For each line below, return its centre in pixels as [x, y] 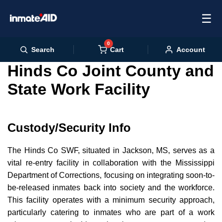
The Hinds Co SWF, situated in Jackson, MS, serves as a [111, 150]
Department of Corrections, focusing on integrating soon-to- [111, 175]
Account [191, 50]
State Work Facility [79, 89]
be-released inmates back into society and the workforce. [111, 188]
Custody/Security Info [69, 128]
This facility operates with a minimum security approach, [111, 200]
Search [43, 50]
